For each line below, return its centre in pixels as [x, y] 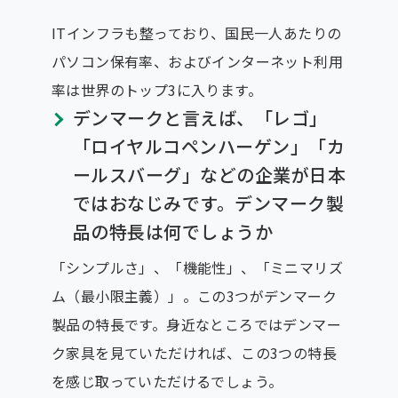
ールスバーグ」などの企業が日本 [209, 174]
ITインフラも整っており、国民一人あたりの [196, 32]
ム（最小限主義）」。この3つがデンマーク [194, 295]
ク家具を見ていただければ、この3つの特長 [194, 352]
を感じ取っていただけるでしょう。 [167, 381]
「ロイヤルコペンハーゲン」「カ [209, 146]
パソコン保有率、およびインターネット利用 [197, 61]
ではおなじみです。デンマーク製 [208, 203]
